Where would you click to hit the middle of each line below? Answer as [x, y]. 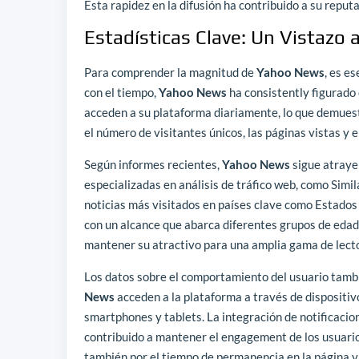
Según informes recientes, [153, 165]
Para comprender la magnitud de [170, 73]
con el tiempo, [121, 93]
